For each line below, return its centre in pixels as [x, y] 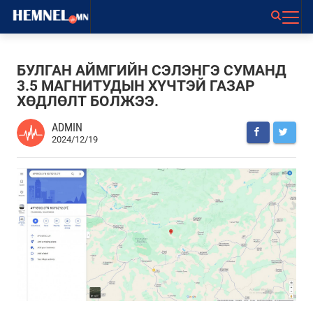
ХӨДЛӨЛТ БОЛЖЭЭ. [88, 101]
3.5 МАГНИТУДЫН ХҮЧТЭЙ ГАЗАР [136, 86]
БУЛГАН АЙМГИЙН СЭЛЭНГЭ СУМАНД [152, 70]
